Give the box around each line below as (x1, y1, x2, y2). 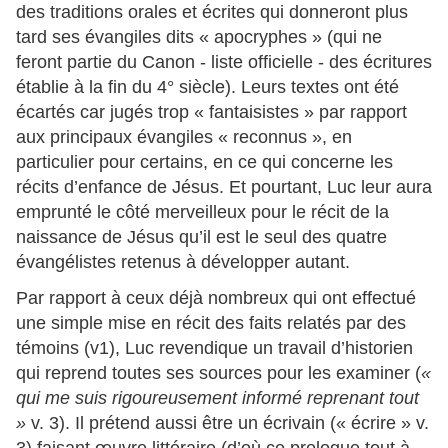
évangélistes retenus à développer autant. (16, 252, 350, 273)
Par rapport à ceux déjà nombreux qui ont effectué (16, 288, 416, 309)
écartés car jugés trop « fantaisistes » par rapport (16, 102, 407, 123)
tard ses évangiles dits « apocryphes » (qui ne (16, 27, 382, 48)
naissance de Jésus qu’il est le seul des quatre (16, 227, 387, 248)
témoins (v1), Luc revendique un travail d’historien (16, 338, 413, 359)
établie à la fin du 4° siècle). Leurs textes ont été (16, 77, 399, 98)
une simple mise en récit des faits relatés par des (16, 313, 406, 334)
